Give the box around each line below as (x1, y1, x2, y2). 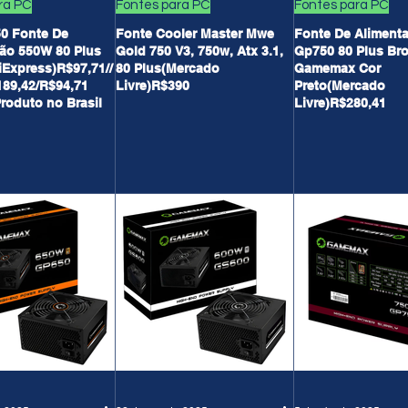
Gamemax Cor (294, 61, 381, 76)
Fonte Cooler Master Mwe (116, 26, 274, 41)
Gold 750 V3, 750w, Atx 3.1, (116, 44, 283, 58)
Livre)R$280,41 (294, 96, 386, 110)
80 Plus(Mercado (116, 61, 219, 76)
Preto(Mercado (294, 78, 385, 93)
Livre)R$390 (116, 78, 189, 93)
